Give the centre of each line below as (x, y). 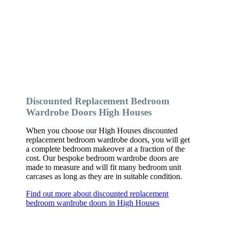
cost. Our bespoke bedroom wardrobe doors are (103, 158)
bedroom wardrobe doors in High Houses (93, 203)
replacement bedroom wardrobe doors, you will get (108, 139)
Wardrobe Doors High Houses (89, 112)
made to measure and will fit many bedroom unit (104, 167)
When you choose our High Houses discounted (102, 130)
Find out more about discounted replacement (97, 193)
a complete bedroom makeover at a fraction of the (106, 149)
